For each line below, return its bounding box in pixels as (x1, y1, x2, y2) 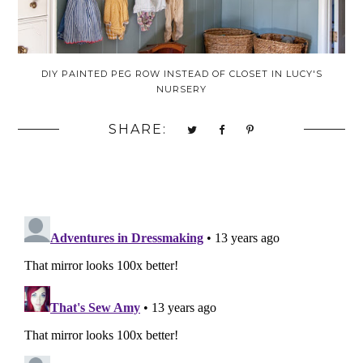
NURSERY (156, 83, 207, 95)
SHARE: (108, 121, 167, 137)
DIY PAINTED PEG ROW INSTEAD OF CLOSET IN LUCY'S (41, 67, 322, 79)
